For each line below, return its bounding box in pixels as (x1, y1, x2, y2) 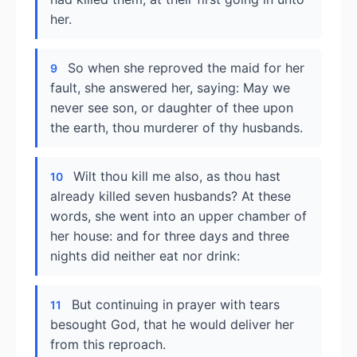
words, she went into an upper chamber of (50, 208, 307, 224)
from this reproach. (50, 336, 166, 352)
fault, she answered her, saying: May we (50, 80, 290, 96)
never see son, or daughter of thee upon (50, 100, 293, 116)
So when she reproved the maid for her (68, 60, 304, 76)
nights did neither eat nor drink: (50, 248, 240, 264)
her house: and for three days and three (50, 228, 289, 244)
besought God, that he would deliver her (50, 316, 294, 332)
